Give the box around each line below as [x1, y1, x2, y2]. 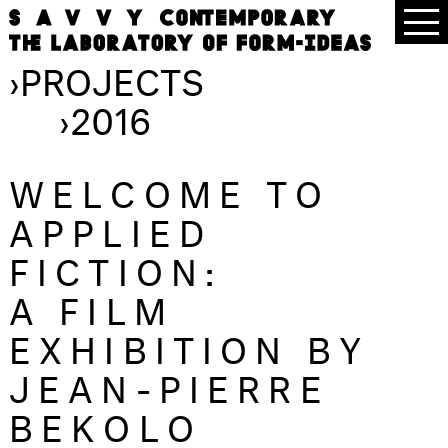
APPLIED [9, 199, 214, 256]
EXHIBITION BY [9, 316, 370, 373]
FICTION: [9, 238, 223, 295]
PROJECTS [20, 48, 204, 105]
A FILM [9, 277, 174, 334]
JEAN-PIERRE [9, 355, 330, 412]
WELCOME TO [9, 160, 331, 217]
